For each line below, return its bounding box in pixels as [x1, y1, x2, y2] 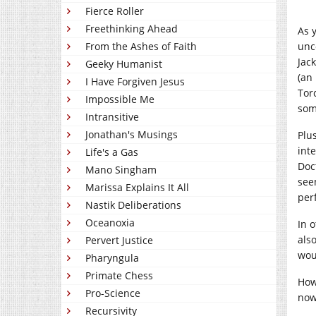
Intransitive [85, 110, 139, 123]
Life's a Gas [85, 145, 138, 159]
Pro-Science [85, 286, 140, 300]
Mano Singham [85, 163, 157, 176]
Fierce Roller [85, 4, 144, 18]
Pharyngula [85, 251, 139, 265]
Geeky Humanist [85, 57, 162, 71]
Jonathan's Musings [85, 128, 178, 141]
